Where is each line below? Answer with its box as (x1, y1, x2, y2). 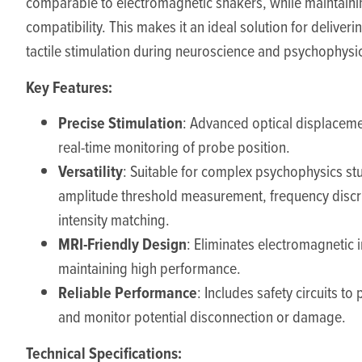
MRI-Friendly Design (58, 232, 187, 257)
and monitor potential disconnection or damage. (58, 305, 346, 328)
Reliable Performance (58, 280, 197, 305)
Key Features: (26, 74, 112, 99)
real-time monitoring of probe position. (58, 136, 290, 158)
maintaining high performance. (58, 257, 241, 280)
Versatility (58, 159, 123, 184)
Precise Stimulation (58, 111, 183, 136)
